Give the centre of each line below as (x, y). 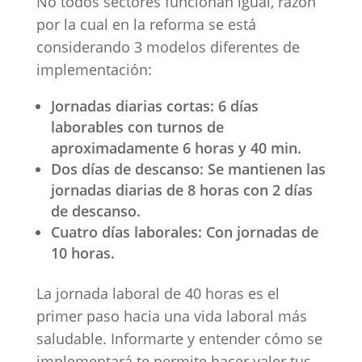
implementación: (96, 69)
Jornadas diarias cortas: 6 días (154, 105)
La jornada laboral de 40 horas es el (158, 293)
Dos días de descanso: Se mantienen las (188, 168)
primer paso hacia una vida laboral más (171, 316)
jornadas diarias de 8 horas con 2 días (181, 189)
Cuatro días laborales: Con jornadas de (184, 232)
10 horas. (88, 253)
